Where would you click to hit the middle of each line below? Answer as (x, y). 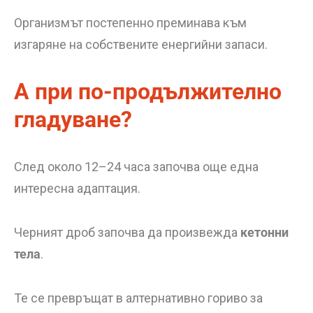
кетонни (264, 232)
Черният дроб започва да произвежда (127, 232)
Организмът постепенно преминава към (130, 23)
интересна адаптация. (77, 188)
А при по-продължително (148, 92)
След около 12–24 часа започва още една (136, 167)
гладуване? (73, 119)
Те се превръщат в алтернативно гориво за (138, 298)
